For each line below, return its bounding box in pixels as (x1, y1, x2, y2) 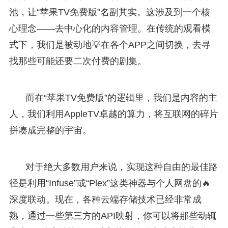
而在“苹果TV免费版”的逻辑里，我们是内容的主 (25, 92, 217, 103)
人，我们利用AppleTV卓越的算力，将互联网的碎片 (9, 108, 218, 119)
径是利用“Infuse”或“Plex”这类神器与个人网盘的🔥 (9, 178, 211, 188)
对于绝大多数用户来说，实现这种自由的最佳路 (25, 161, 218, 172)
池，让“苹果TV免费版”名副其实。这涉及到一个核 (9, 7, 210, 17)
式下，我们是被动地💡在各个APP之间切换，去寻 (9, 39, 211, 50)
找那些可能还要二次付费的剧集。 (9, 55, 147, 66)
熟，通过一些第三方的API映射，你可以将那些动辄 (9, 210, 216, 221)
